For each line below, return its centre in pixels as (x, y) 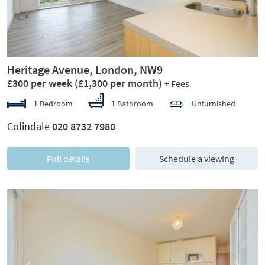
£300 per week (41, 83)
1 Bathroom (132, 103)
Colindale (30, 126)
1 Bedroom (52, 103)
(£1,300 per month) (118, 83)
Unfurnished (214, 103)
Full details (68, 158)
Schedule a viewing (197, 158)
